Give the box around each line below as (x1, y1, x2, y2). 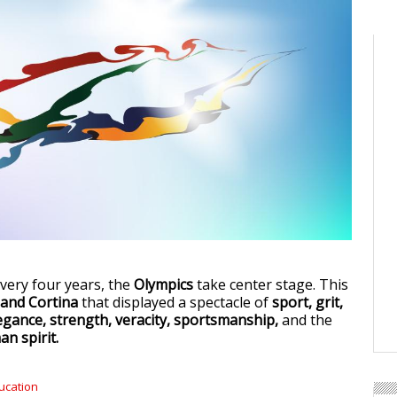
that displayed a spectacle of (78, 292, 272, 313)
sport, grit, (272, 292, 343, 313)
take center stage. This (193, 275, 348, 295)
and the (278, 310, 332, 331)
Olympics (130, 275, 193, 295)
